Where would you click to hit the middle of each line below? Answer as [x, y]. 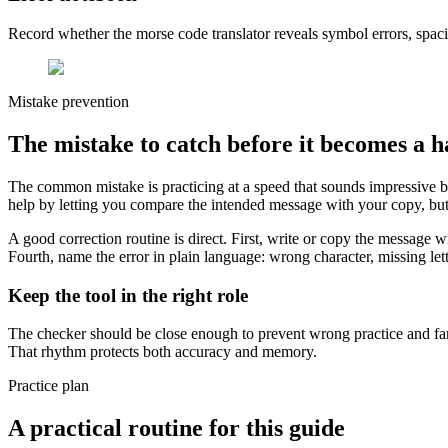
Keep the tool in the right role [128, 295]
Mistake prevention [68, 102]
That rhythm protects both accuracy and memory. [162, 352]
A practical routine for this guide [176, 428]
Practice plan [48, 386]
